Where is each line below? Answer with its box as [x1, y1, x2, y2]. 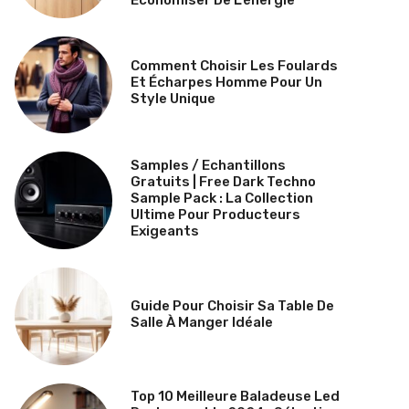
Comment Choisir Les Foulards [130, 58, 338, 75]
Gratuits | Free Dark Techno [130, 173, 316, 191]
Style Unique [130, 90, 215, 108]
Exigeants [130, 223, 199, 240]
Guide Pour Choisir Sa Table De [130, 297, 334, 314]
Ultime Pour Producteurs [130, 206, 300, 224]
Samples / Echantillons [130, 157, 286, 174]
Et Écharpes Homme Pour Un [130, 74, 322, 91]
